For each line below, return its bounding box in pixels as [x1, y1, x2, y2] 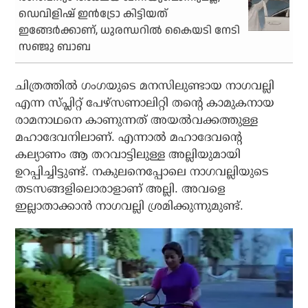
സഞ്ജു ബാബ [19, 38, 91, 55]
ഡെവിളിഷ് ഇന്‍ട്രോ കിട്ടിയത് [19, 5, 168, 22]
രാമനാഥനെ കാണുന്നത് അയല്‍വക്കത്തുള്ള [15, 113, 258, 126]
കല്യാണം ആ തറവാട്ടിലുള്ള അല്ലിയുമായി [15, 147, 241, 161]
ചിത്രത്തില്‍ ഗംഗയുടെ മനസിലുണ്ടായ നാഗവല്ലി [15, 78, 275, 92]
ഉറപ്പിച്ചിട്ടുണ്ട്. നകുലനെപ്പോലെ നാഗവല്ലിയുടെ [15, 164, 269, 178]
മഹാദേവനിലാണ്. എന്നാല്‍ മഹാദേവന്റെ [15, 130, 243, 144]
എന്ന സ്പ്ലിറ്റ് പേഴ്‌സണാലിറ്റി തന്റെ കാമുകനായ [15, 96, 275, 109]
